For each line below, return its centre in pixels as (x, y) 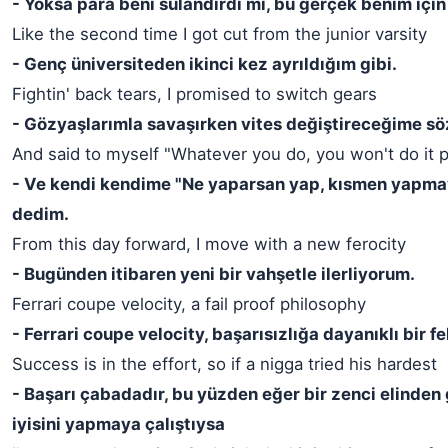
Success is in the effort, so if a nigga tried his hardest (224, 364)
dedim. (40, 214)
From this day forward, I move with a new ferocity (209, 244)
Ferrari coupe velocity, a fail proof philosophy (189, 304)
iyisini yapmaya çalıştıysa (118, 424)
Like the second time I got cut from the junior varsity (219, 34)
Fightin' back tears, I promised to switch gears (194, 94)
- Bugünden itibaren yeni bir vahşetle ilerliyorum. (213, 274)
